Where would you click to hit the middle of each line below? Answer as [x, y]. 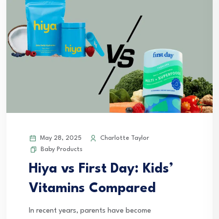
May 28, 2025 [60, 138]
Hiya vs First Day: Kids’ [101, 169]
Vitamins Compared [92, 188]
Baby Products [62, 149]
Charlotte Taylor [124, 138]
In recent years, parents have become [90, 211]
